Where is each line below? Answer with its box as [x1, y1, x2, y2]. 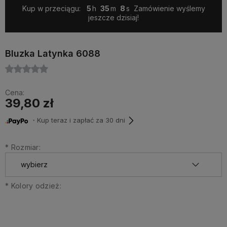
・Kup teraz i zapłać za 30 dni [28, 116, 125, 125]
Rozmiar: [9, 143, 41, 152]
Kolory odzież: [9, 181, 61, 190]
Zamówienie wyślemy [133, 4, 205, 13]
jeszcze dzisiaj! [88, 13, 139, 22]
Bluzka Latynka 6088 [5, 48, 100, 59]
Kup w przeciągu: [22, 4, 81, 13]
